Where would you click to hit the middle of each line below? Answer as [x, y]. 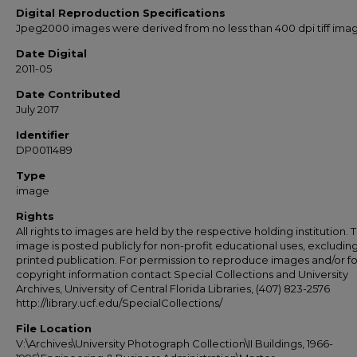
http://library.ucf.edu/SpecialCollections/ [119, 303]
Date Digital [51, 53]
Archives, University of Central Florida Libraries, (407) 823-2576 [173, 288]
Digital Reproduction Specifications [121, 13]
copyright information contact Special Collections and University [182, 274]
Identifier [43, 135]
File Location [54, 328]
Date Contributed [68, 94]
